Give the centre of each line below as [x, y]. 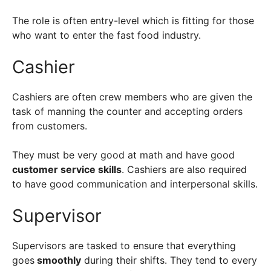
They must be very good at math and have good [123, 155]
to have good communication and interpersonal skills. [135, 184]
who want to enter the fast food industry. [106, 35]
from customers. [51, 126]
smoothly [58, 260]
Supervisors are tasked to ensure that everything [124, 246]
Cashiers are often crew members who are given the [132, 97]
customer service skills [67, 169]
